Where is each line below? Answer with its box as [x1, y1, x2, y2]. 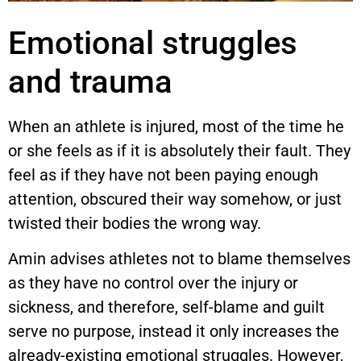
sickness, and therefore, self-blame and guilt [8, 297, 325, 317]
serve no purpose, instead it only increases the [8, 322, 339, 342]
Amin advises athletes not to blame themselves [8, 249, 351, 269]
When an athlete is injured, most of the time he [8, 116, 344, 136]
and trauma [8, 62, 172, 101]
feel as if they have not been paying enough [8, 164, 318, 185]
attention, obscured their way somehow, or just [8, 189, 342, 209]
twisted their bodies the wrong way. [8, 213, 261, 233]
